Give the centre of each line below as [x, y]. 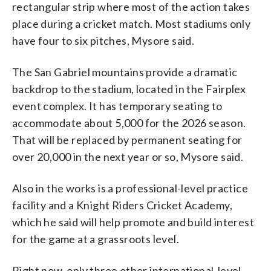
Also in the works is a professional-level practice [130, 188]
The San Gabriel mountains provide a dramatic [125, 72]
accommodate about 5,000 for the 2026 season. [129, 122]
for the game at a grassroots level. [96, 239]
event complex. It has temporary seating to [117, 106]
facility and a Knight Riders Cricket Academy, [122, 205]
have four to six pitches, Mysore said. [103, 40]
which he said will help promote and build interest [133, 222]
